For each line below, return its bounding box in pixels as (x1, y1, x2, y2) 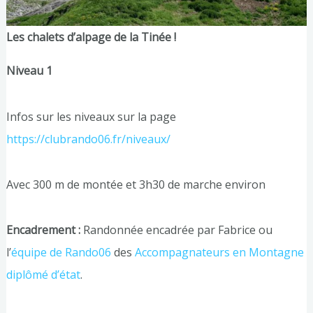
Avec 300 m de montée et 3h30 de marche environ (6, 176, 265, 192)
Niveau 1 (6, 63, 52, 79)
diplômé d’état (6, 267, 80, 283)
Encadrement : (6, 222, 80, 238)
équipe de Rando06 (10, 245, 114, 261)
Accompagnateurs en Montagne (134, 245, 304, 261)
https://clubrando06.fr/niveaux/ (6, 131, 170, 147)
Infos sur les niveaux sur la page (6, 108, 176, 124)
